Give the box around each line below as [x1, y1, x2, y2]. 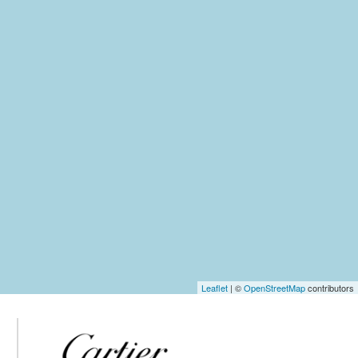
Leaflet [201, 281, 228, 294]
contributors [305, 281, 354, 294]
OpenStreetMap [244, 281, 305, 294]
